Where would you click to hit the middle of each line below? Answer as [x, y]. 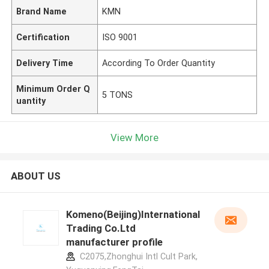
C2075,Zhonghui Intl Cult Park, [137, 257]
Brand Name [42, 11]
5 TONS [118, 95]
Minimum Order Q [53, 89]
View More [134, 137]
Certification [43, 37]
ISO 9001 [120, 37]
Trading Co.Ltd [101, 228]
